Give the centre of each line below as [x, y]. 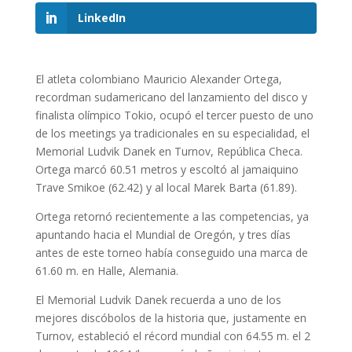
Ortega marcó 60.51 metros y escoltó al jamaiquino [167, 170]
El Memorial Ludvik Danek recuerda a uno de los [158, 300]
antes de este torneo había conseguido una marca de [171, 253]
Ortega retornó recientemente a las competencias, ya [172, 217]
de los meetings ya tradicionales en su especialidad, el [172, 134]
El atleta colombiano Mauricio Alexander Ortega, [158, 79]
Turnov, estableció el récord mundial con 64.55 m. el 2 [172, 336]
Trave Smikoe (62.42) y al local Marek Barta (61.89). [166, 188]
